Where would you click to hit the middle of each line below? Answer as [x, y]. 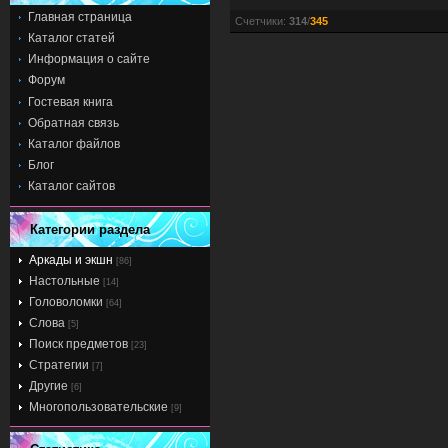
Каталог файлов [74, 143]
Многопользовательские [98, 406]
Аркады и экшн [71, 259]
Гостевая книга [70, 101]
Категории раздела [90, 229]
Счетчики [259, 21]
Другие [48, 385]
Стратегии [59, 364]
